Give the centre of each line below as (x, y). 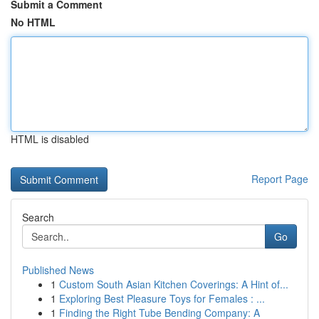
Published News (58, 270)
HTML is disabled (50, 139)
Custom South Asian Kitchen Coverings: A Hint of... (174, 284)
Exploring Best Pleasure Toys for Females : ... (162, 298)
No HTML (33, 22)
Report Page (280, 179)
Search (38, 217)
